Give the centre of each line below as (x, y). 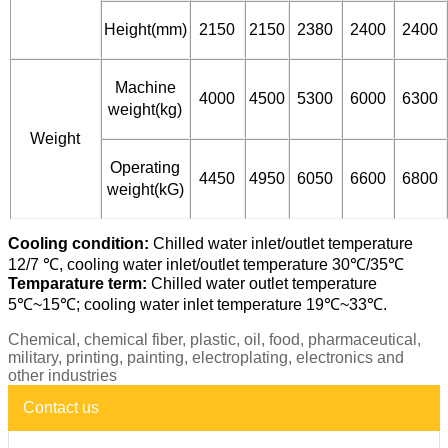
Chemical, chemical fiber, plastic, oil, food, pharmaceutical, (214, 340)
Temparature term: (77, 284)
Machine (145, 88)
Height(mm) (145, 30)
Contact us (61, 408)
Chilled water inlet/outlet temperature (281, 244)
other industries (62, 376)
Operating (145, 168)
